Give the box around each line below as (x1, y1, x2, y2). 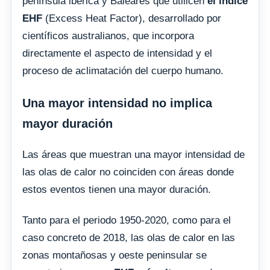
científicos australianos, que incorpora (22, 30, 194, 42)
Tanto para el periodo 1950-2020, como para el (22, 214, 231, 226)
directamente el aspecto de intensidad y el (22, 47, 212, 59)
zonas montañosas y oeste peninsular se (22, 249, 207, 261)
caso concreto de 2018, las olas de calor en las (22, 231, 235, 243)
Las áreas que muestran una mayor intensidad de (22, 148, 245, 160)
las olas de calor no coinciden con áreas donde (22, 166, 234, 178)
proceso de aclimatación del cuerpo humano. (22, 64, 224, 77)
